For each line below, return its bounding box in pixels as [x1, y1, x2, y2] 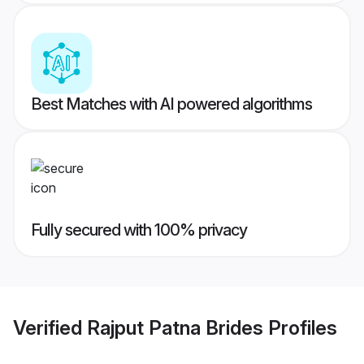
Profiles [263, 315, 337, 340]
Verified [13, 315, 87, 340]
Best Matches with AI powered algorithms [31, 94, 312, 115]
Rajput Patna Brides [87, 315, 263, 340]
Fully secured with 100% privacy [31, 220, 247, 240]
